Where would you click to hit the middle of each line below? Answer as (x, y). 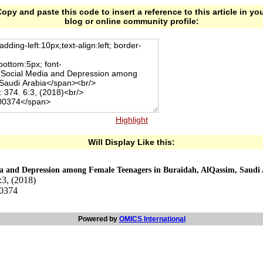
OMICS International (152, 219)
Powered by (98, 219)
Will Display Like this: (131, 142)
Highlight (131, 120)
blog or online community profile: (131, 21)
